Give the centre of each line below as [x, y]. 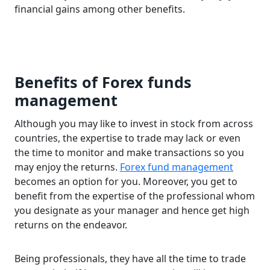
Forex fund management [177, 167]
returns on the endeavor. [71, 225]
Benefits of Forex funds [103, 82]
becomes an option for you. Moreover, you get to [126, 182]
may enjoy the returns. [67, 167]
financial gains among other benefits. [100, 9]
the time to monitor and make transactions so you [129, 153]
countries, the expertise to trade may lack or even [127, 138]
